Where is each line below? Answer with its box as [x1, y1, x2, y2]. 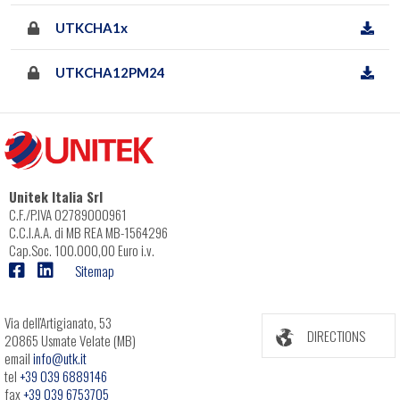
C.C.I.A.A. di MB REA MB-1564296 [9, 221, 168, 242]
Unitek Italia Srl [9, 186, 103, 206]
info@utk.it [33, 348, 87, 369]
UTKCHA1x [55, 20, 128, 37]
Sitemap [75, 260, 114, 280]
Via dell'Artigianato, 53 [4, 312, 112, 333]
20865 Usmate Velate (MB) [4, 330, 136, 351]
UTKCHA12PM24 [55, 64, 165, 81]
